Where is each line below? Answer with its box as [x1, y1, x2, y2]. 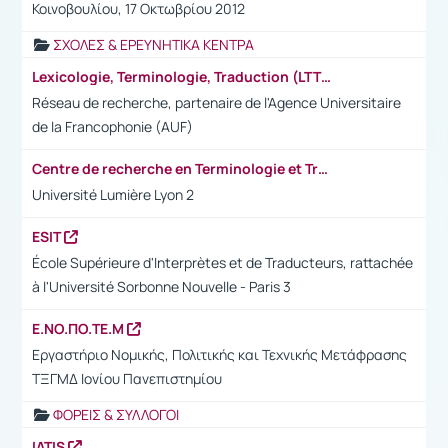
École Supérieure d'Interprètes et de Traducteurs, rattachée [32, 252, 413, 272]
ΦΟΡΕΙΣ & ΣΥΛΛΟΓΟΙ [53, 404, 179, 424]
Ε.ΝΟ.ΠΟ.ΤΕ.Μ [32, 318, 127, 338]
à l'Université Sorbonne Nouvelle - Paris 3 [32, 276, 291, 296]
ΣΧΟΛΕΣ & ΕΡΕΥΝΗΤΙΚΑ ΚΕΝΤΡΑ [53, 34, 254, 54]
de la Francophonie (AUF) [32, 116, 193, 136]
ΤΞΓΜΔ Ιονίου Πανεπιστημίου [32, 368, 222, 388]
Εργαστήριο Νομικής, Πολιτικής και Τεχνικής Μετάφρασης [32, 344, 407, 364]
